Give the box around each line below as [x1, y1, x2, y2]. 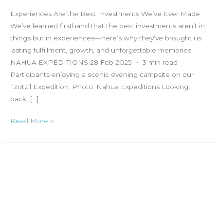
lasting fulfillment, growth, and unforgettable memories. [10, 46, 193, 54]
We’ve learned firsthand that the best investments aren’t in [10, 21, 205, 30]
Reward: [10, 191, 38, 199]
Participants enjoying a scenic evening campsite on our [10, 70, 194, 78]
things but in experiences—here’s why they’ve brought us [10, 34, 202, 42]
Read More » [10, 117, 54, 125]
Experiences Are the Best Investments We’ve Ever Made [10, 9, 200, 18]
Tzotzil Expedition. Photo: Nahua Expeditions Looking [10, 82, 189, 91]
